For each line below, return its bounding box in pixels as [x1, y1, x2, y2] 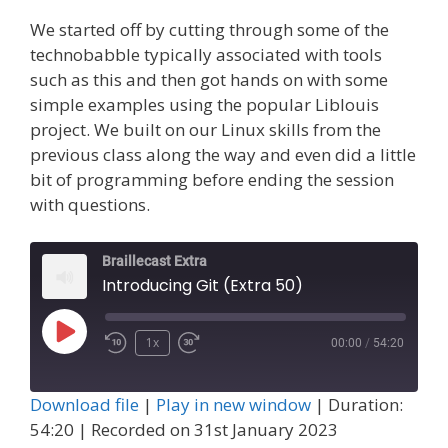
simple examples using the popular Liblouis [30, 92, 379, 116]
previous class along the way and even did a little [30, 142, 416, 166]
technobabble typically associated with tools [30, 42, 382, 66]
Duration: [328, 393, 403, 417]
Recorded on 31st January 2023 [91, 418, 338, 442]
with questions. [30, 192, 150, 216]
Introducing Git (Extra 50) [102, 274, 303, 298]
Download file [30, 393, 139, 417]
